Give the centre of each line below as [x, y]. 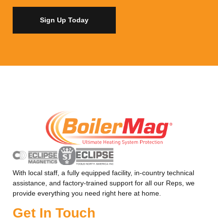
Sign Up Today [64, 20]
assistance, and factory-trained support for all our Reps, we [103, 183]
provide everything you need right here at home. [87, 193]
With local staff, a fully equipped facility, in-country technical [103, 173]
